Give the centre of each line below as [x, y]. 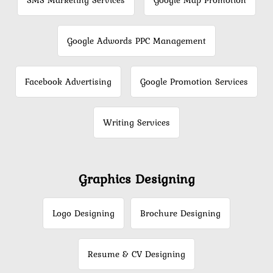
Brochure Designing [180, 214]
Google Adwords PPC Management [136, 41]
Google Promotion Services [194, 82]
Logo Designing [83, 214]
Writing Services [136, 123]
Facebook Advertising [68, 82]
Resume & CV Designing [136, 254]
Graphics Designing [136, 179]
